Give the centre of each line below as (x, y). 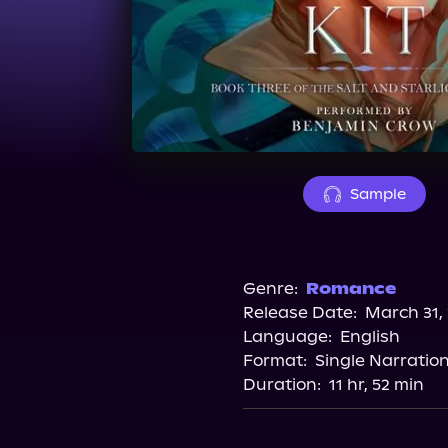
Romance (351, 288)
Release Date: (300, 312)
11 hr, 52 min (376, 384)
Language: (287, 336)
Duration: (282, 384)
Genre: (270, 288)
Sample (377, 194)
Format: (275, 360)
